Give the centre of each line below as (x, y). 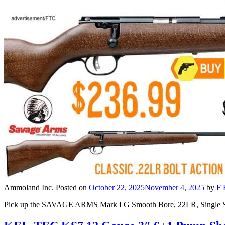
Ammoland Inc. (29, 188)
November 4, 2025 (175, 188)
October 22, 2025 (117, 188)
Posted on (72, 188)
